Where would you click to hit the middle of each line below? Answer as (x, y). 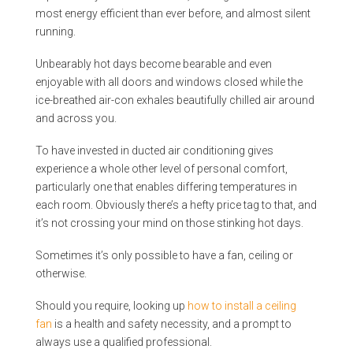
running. (55, 31)
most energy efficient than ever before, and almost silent (173, 13)
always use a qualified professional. (123, 342)
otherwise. (61, 274)
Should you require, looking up (111, 306)
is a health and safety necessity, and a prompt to (173, 324)
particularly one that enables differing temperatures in (166, 187)
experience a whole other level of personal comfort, (161, 169)
